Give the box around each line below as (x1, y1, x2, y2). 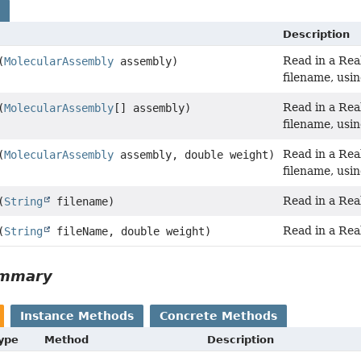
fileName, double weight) (50, 224, 212, 238)
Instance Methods (20, 309, 135, 322)
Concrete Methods (160, 309, 278, 322)
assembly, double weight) (114, 147, 276, 161)
